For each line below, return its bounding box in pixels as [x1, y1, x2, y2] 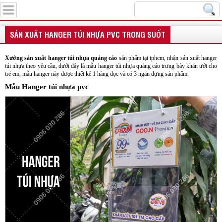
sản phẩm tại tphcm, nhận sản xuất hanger [118, 55, 218, 61]
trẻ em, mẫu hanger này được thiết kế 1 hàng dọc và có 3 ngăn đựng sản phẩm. [5, 70, 190, 77]
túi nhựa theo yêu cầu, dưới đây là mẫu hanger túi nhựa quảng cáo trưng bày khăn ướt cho [5, 62, 217, 69]
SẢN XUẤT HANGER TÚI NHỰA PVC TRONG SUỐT [10, 29, 166, 40]
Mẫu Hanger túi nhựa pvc [5, 83, 89, 91]
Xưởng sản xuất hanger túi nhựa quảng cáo [5, 55, 117, 61]
